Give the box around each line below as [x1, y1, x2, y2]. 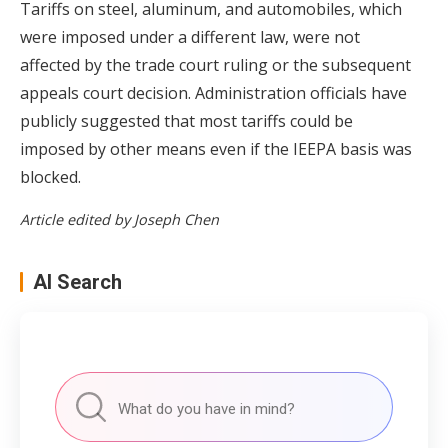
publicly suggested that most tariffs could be [20, 109, 353, 132]
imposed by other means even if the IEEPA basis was [20, 137, 412, 160]
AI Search [33, 269, 122, 294]
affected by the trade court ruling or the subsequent [20, 53, 411, 76]
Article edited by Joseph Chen [20, 209, 219, 229]
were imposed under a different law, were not [20, 25, 360, 48]
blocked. [20, 165, 81, 188]
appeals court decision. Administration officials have [20, 81, 407, 104]
